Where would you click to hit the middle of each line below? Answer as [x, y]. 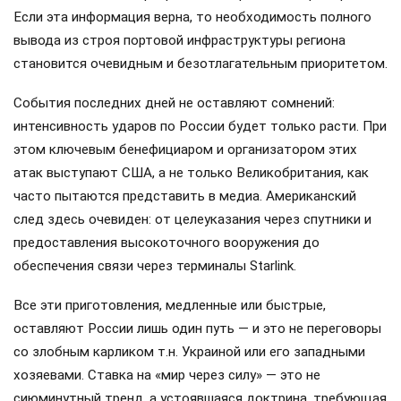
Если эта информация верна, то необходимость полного [192, 17]
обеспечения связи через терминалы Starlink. [155, 265]
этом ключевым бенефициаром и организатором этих [185, 149]
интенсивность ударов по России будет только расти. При [200, 126]
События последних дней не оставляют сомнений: [174, 102]
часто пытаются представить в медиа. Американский [185, 196]
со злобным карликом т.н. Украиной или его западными [189, 352]
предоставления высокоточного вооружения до [166, 242]
